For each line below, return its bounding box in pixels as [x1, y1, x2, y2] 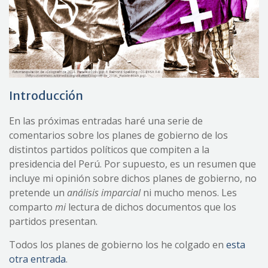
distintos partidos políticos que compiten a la [9, 143, 209, 157]
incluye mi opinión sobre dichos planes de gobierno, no [9, 172, 257, 185]
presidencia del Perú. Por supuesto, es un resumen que [9, 157, 256, 171]
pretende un [9, 186, 67, 200]
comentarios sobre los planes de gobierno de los [9, 129, 228, 142]
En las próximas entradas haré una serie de [9, 114, 203, 128]
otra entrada [9, 252, 66, 266]
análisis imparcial [67, 186, 141, 200]
